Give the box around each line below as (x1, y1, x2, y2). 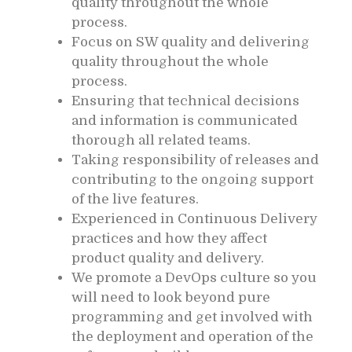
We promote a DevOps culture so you (71, 269, 317, 285)
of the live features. (71, 191, 199, 207)
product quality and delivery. (71, 250, 264, 266)
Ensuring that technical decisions (71, 93, 299, 108)
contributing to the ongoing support (71, 171, 313, 187)
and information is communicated (71, 112, 298, 128)
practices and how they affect (71, 230, 267, 246)
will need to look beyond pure (71, 289, 270, 305)
